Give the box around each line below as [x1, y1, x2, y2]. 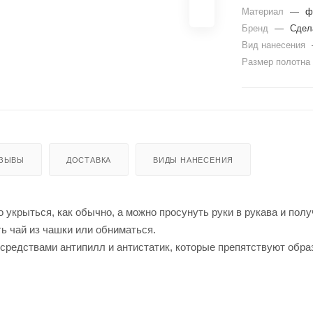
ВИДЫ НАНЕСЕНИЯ [153, 155, 234, 164]
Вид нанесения [242, 39, 308, 50]
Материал [242, 6, 286, 17]
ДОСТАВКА [66, 155, 112, 164]
